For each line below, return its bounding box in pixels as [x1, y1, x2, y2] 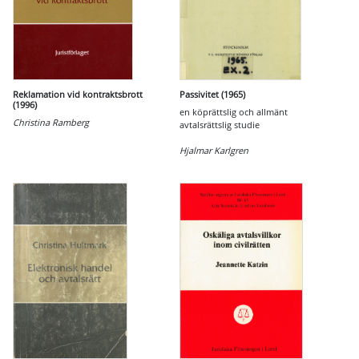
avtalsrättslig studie [179, 119, 260, 131]
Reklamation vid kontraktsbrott [13, 88, 143, 100]
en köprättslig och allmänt [179, 106, 288, 118]
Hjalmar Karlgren [179, 144, 248, 156]
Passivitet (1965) [179, 88, 245, 100]
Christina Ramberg [13, 116, 89, 128]
